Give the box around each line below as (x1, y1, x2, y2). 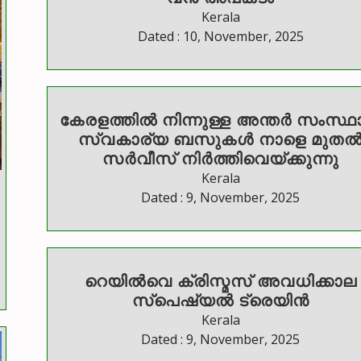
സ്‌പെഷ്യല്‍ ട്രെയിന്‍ (131, 289, 309, 312)
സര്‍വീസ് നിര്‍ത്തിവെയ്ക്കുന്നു (102, 147, 338, 170)
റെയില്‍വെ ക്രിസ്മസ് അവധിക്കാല (84, 270, 357, 293)
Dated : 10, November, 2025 (137, 27, 304, 46)
